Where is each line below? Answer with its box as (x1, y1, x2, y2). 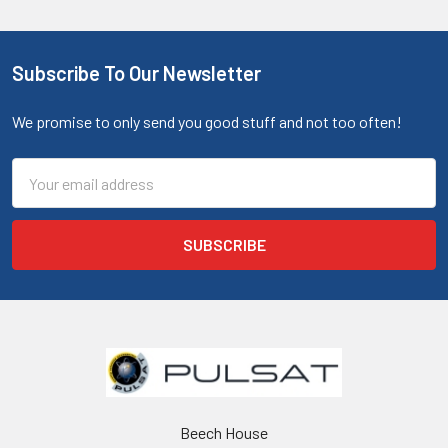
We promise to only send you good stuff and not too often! (12, 112, 402, 131)
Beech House (180, 423, 268, 442)
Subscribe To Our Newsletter (12, 61, 261, 85)
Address (12, 184, 67, 203)
